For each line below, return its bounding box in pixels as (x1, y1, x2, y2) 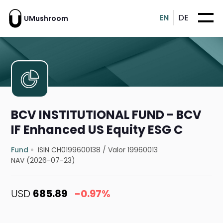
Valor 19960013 (108, 145, 158, 155)
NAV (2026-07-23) (11, 155, 76, 166)
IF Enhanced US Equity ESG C (11, 121, 183, 138)
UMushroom (24, 13, 68, 23)
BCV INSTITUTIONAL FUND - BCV (11, 107, 202, 123)
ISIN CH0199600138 (38, 145, 101, 155)
